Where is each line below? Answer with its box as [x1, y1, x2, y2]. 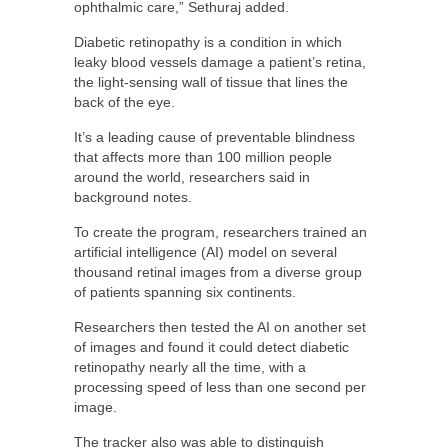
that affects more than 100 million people [74, 148, 332, 165]
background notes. [74, 188, 192, 205]
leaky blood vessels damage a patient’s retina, [74, 53, 366, 70]
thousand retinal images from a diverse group [74, 263, 362, 280]
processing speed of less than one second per [74, 378, 366, 395]
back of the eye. [74, 93, 175, 110]
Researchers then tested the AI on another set [74, 318, 366, 335]
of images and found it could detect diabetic [74, 338, 349, 355]
